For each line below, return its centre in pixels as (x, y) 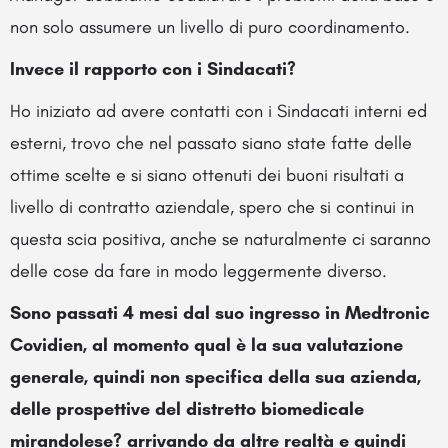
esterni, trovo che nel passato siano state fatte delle (211, 142)
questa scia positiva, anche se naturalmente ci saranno (220, 238)
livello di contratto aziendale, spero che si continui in (212, 206)
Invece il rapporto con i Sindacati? (153, 68)
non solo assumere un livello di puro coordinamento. (210, 26)
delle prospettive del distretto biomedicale (187, 408)
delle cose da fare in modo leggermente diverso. (198, 270)
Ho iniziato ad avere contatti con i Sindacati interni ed (218, 110)
